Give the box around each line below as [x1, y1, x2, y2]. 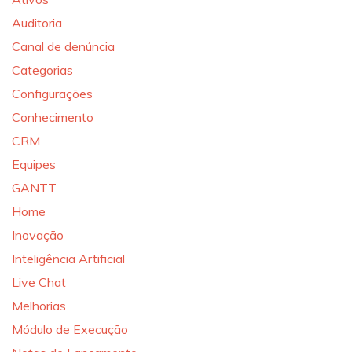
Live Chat [12, 274, 66, 290]
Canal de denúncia [12, 38, 115, 54]
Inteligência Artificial [12, 251, 125, 266]
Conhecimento [12, 109, 93, 125]
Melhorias [12, 298, 66, 313]
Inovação [12, 227, 64, 243]
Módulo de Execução [12, 321, 128, 337]
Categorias [12, 62, 73, 78]
